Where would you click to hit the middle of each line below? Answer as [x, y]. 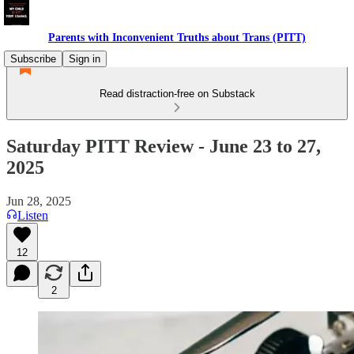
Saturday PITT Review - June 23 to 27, [164, 146]
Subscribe [33, 59]
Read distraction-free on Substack [177, 94]
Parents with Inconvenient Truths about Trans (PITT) [177, 38]
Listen [33, 215]
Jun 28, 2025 [39, 201]
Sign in [85, 59]
